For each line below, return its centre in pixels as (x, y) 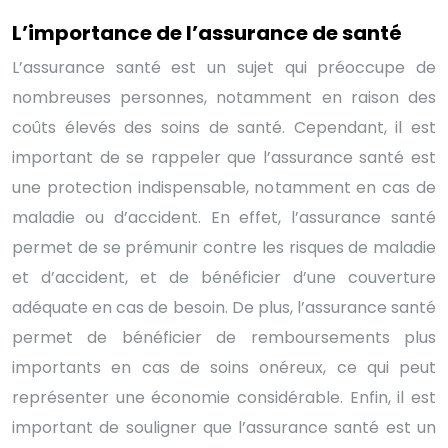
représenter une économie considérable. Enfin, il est (224, 397)
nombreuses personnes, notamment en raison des (224, 97)
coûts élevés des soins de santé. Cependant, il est (224, 127)
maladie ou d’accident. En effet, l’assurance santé (224, 217)
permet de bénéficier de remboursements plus (224, 337)
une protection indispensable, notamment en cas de (224, 187)
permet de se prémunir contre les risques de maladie (224, 247)
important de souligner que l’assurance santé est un (224, 427)
